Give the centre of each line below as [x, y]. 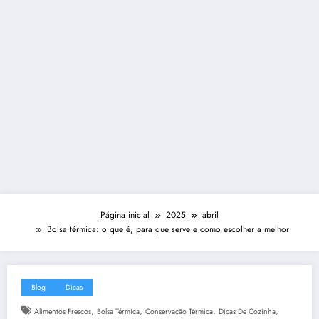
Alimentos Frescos [62, 311]
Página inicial [125, 215]
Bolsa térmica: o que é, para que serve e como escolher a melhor [168, 229]
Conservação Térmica [179, 311]
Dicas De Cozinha [247, 311]
